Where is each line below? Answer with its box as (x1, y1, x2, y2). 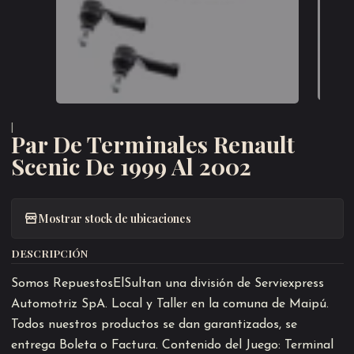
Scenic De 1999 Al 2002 (10, 150, 251, 181)
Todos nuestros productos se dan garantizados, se (10, 318, 297, 331)
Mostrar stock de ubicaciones (37, 210, 191, 227)
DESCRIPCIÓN (10, 245, 88, 260)
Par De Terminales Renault (10, 128, 295, 159)
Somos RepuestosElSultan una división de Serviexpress (10, 277, 324, 290)
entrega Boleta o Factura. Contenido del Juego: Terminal (10, 338, 333, 352)
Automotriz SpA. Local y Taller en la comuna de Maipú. (10, 297, 329, 311)
